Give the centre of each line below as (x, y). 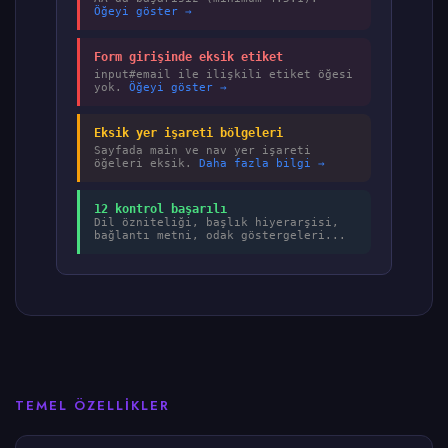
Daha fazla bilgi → (262, 163)
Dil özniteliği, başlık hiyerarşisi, (216, 222)
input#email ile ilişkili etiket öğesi (223, 74)
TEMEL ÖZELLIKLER (92, 405)
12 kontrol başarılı (160, 209)
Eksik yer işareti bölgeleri (188, 133)
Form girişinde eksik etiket (188, 57)
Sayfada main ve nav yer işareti (202, 150)
